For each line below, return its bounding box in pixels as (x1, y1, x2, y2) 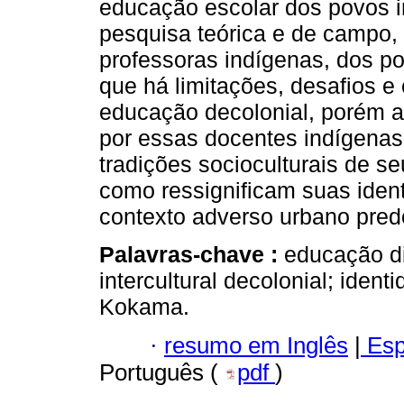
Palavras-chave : (99, 242, 284, 268)
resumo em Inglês (164, 332, 348, 358)
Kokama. (99, 294, 189, 320)
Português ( (99, 359, 225, 385)
